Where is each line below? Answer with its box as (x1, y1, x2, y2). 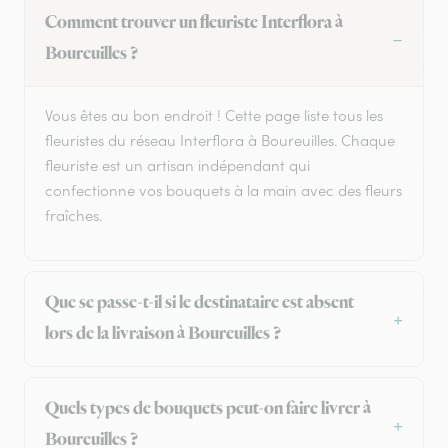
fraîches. (45, 206, 102, 226)
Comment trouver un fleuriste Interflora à (45, 11, 343, 36)
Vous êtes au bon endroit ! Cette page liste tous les (45, 106, 383, 126)
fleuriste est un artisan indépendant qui (45, 156, 310, 176)
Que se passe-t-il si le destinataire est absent (45, 291, 354, 316)
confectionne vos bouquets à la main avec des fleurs (45, 181, 402, 201)
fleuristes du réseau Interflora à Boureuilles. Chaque (45, 131, 395, 151)
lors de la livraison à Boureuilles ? (45, 322, 281, 347)
